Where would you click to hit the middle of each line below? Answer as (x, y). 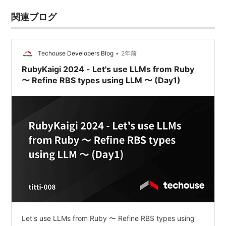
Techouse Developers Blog (76, 53)
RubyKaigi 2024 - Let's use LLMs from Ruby (108, 69)
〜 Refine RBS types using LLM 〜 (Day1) (101, 80)
